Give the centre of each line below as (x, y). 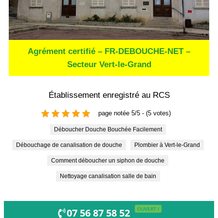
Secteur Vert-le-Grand (109, 64)
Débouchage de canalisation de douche (71, 145)
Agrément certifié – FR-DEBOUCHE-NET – (109, 51)
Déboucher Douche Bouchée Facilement (110, 129)
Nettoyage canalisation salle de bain (110, 176)
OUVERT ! (148, 209)
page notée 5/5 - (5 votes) (135, 113)
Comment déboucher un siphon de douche (110, 160)
